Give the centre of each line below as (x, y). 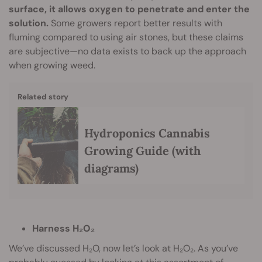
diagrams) (111, 168)
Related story (43, 96)
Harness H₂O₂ (63, 228)
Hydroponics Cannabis (147, 133)
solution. (29, 23)
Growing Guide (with (142, 150)
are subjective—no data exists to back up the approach (127, 51)
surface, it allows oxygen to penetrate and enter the (129, 9)
